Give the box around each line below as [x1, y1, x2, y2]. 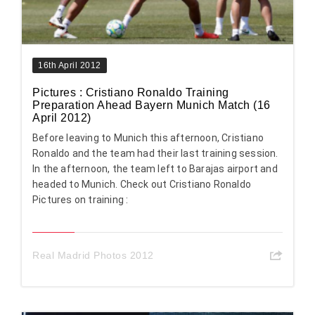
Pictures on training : [32, 194, 129, 206]
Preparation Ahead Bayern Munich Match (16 [32, 99, 271, 112]
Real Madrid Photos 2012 [32, 250, 154, 262]
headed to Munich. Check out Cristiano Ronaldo [32, 179, 251, 191]
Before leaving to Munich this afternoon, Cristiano [32, 132, 264, 144]
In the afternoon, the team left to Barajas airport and [32, 163, 278, 175]
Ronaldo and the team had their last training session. [32, 148, 278, 160]
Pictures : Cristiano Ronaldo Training [32, 86, 229, 99]
